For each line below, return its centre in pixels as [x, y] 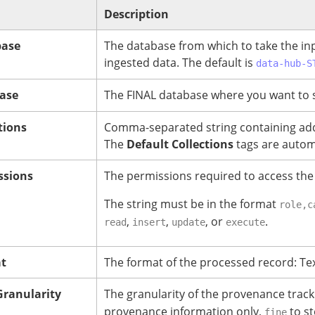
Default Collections [180, 144]
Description [136, 14]
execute [245, 223]
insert [149, 223]
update [188, 223]
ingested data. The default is [180, 63]
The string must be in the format [192, 204]
